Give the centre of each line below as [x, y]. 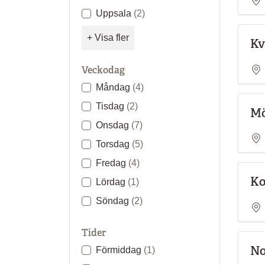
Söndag [114, 201]
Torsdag [114, 144]
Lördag [112, 182]
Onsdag [114, 125]
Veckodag [103, 70]
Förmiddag [120, 250]
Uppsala [115, 13]
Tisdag [111, 106]
